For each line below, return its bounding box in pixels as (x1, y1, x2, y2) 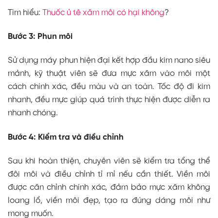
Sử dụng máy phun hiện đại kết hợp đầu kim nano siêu (8, 56, 210, 65)
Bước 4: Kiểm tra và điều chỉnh (8, 132, 124, 142)
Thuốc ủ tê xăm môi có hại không (42, 8, 164, 18)
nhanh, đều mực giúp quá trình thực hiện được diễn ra (8, 95, 210, 105)
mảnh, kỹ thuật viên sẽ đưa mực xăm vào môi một (8, 69, 210, 78)
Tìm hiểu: (8, 8, 42, 18)
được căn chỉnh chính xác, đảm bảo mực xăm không (8, 182, 210, 192)
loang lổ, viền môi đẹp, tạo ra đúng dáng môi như (8, 196, 210, 205)
